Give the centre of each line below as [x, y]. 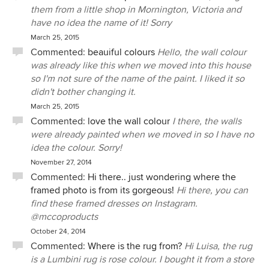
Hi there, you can [212, 190]
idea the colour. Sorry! [76, 148]
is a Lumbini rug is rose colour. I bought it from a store [142, 259]
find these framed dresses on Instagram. [114, 204]
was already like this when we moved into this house [141, 65]
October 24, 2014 [58, 231]
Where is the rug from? [135, 246]
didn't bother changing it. [83, 92]
